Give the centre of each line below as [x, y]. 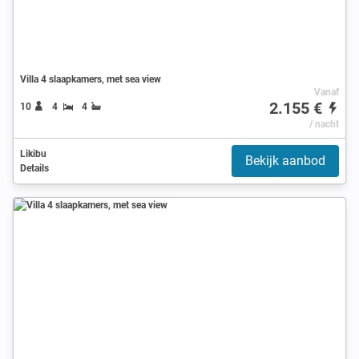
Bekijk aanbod [285, 160]
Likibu [33, 153]
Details [34, 168]
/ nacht [324, 124]
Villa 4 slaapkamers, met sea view [91, 79]
